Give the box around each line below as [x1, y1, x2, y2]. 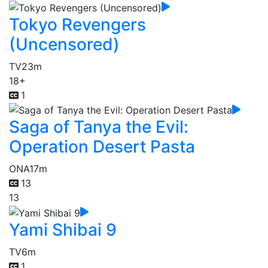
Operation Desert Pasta [9, 136, 195, 157]
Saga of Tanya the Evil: [9, 117, 188, 138]
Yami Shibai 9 [9, 220, 117, 240]
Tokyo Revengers [9, 14, 146, 35]
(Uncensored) [9, 33, 120, 54]
